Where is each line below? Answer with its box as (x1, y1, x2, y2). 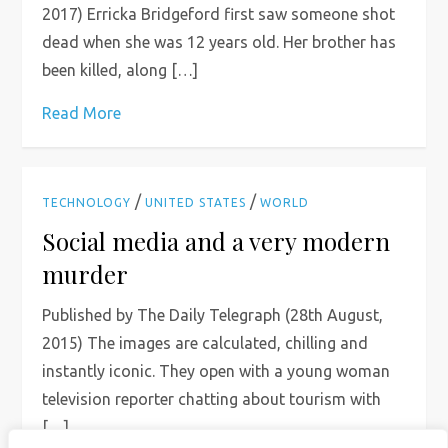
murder (42, 258, 129, 290)
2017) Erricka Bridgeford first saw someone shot (42, 5, 396, 23)
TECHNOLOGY (42, 196, 132, 209)
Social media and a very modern (42, 225, 391, 257)
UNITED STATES (145, 196, 247, 209)
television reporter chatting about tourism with (42, 390, 382, 408)
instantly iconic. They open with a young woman (42, 362, 391, 380)
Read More (42, 104, 122, 122)
